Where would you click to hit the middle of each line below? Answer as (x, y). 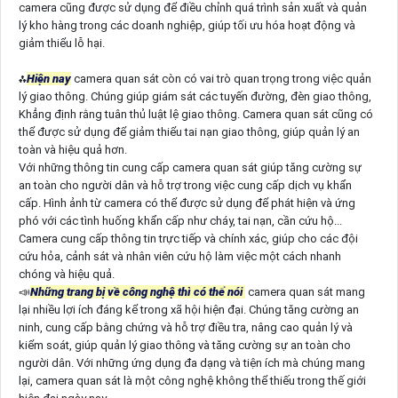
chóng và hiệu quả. (66, 274)
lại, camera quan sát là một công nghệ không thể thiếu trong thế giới (192, 380)
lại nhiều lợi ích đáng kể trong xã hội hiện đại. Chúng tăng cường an (188, 309)
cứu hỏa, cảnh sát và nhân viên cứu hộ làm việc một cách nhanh (179, 256)
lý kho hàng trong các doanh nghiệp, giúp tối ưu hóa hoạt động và (187, 25)
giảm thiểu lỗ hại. (61, 43)
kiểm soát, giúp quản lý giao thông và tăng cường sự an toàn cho (184, 345)
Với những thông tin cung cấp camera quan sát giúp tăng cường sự (190, 167)
